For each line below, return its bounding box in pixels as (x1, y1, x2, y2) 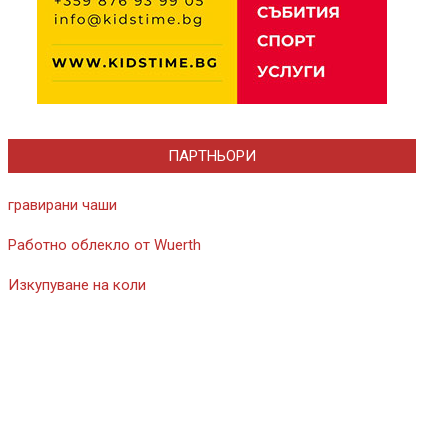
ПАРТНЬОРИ (168, 147, 256, 165)
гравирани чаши (8, 196, 117, 214)
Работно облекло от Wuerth (8, 236, 201, 254)
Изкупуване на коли (8, 276, 146, 294)
